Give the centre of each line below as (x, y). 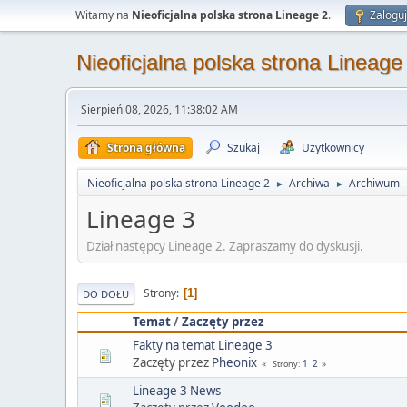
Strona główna (146, 148)
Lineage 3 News (177, 390)
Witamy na (104, 15)
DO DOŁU (106, 293)
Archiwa (309, 183)
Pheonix (234, 362)
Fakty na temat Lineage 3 (203, 345)
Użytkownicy (333, 148)
